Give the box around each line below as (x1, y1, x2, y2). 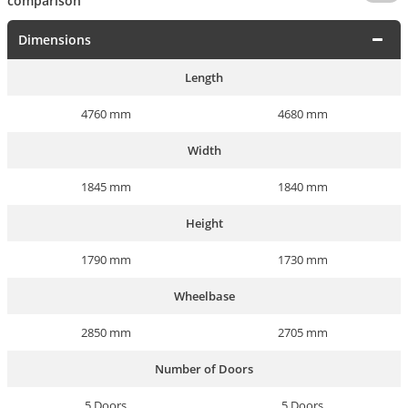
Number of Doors (155, 361, 253, 378)
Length (185, 69, 223, 87)
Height (185, 215, 223, 232)
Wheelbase (173, 288, 235, 305)
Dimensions (18, 31, 91, 49)
